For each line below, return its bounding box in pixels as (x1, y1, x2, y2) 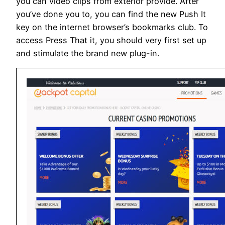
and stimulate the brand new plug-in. (16, 48, 159, 58)
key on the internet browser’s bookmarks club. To (16, 22, 208, 32)
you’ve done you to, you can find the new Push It (16, 9, 206, 19)
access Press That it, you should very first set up (16, 35, 206, 45)
